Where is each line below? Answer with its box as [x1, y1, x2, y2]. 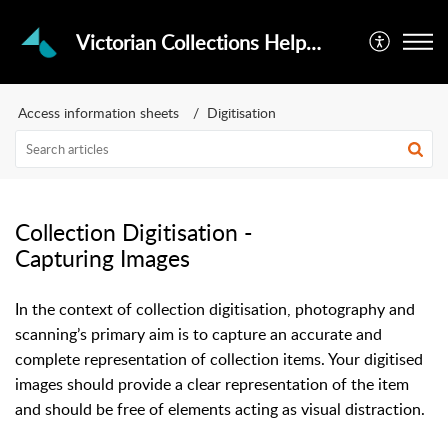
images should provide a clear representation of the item [15, 373, 409, 395]
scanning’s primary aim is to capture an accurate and [15, 323, 382, 345]
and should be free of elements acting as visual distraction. [15, 398, 425, 420]
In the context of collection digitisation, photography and [15, 298, 415, 320]
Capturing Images [15, 242, 190, 274]
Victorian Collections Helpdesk [305, 28, 321, 56]
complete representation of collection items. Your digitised [15, 348, 423, 370]
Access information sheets [18, 103, 179, 122]
